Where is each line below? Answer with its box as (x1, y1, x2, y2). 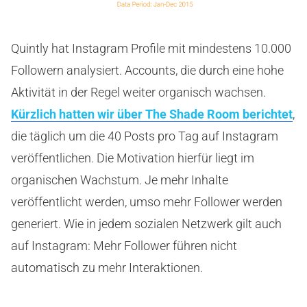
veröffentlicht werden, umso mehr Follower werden (11, 195, 282, 210)
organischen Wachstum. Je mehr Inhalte (11, 173, 228, 188)
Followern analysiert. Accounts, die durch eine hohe (11, 63, 284, 78)
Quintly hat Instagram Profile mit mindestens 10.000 (11, 41, 291, 56)
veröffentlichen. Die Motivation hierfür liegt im (11, 151, 254, 166)
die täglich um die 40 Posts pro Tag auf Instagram (11, 129, 278, 144)
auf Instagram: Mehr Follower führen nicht (11, 238, 237, 254)
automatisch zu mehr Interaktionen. (11, 260, 203, 275)
